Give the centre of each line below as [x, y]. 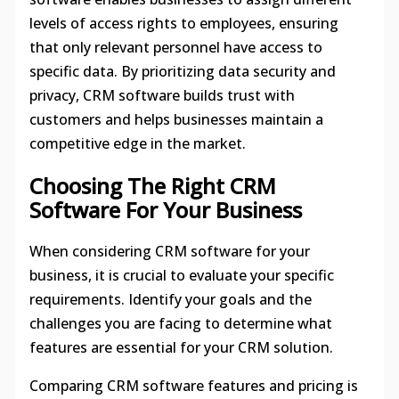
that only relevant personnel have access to [175, 47]
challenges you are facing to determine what [180, 323]
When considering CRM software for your [169, 251]
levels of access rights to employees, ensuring [183, 23]
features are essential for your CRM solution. [181, 347]
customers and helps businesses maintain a [176, 119]
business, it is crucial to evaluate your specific [181, 275]
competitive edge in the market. [137, 143]
